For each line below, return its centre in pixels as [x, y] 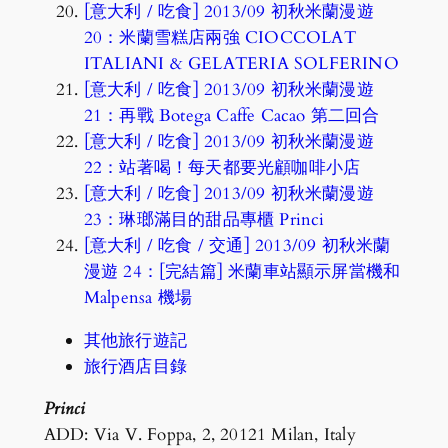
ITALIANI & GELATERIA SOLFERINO [241, 63]
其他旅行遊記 [135, 340]
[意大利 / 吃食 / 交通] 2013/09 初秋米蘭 [237, 245]
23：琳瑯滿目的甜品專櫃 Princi [204, 219]
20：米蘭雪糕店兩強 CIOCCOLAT [219, 37]
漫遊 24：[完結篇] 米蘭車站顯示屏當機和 [242, 271]
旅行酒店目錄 [135, 366]
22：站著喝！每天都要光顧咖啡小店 [222, 167]
